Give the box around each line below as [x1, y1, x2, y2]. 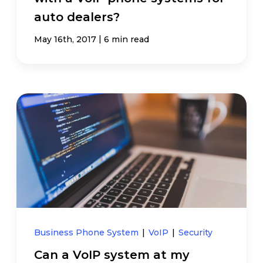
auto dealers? [34, 9, 120, 24]
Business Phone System [34, 227, 141, 238]
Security [178, 227, 213, 238]
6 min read [104, 33, 150, 45]
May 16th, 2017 [34, 33, 97, 45]
